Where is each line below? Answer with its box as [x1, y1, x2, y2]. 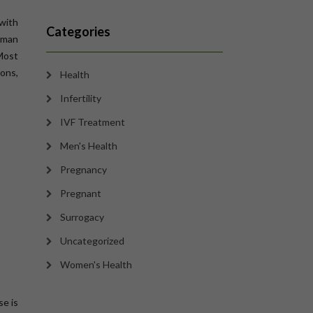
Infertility [60, 92, 101, 104]
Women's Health [60, 259, 132, 270]
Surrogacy [60, 211, 104, 223]
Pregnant [60, 187, 101, 199]
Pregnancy [60, 163, 107, 175]
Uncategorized [60, 235, 124, 247]
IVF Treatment [60, 116, 125, 128]
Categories [46, 24, 110, 39]
